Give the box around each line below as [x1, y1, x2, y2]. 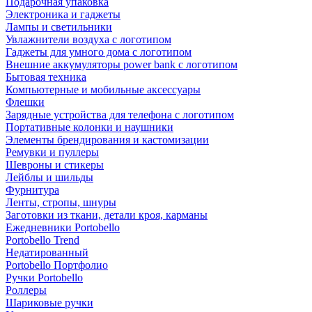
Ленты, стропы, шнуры [6, 196, 116, 208]
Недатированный [6, 247, 88, 258]
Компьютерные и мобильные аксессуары [6, 84, 201, 95]
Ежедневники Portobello [6, 221, 120, 233]
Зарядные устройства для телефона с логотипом [6, 109, 234, 120]
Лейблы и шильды [6, 171, 93, 183]
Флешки [6, 96, 45, 108]
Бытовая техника [6, 71, 86, 83]
